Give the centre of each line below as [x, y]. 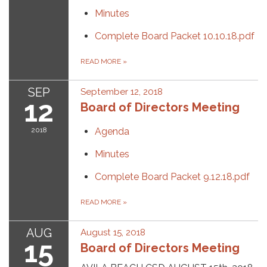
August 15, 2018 [113, 232]
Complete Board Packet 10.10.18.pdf [175, 36]
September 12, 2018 [122, 92]
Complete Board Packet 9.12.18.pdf [172, 177]
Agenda [112, 131]
